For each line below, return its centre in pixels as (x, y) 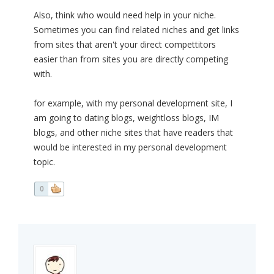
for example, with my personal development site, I (133, 103)
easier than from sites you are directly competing (131, 59)
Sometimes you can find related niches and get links (136, 30)
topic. (44, 162)
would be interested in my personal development (130, 147)
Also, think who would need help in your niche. (125, 15)
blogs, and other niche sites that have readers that (133, 133)
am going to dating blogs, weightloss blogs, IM (126, 118)
